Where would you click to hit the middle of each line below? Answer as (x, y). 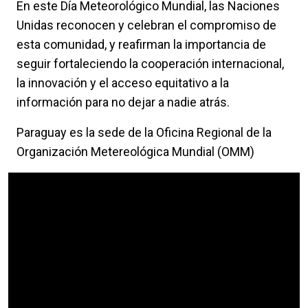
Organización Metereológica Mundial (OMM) (135, 152)
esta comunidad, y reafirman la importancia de (141, 45)
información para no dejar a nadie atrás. (123, 102)
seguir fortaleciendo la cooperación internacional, (150, 64)
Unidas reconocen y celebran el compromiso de (146, 25)
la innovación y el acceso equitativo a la (123, 83)
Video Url (31, 180)
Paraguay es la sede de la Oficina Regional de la (144, 133)
